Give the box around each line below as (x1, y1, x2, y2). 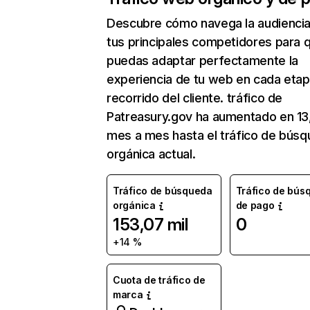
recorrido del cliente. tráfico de (107, 91, 283, 105)
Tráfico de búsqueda (113, 185, 212, 197)
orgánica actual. (107, 147, 196, 161)
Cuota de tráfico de (113, 274, 206, 286)
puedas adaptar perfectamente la (107, 53, 298, 68)
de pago (235, 199, 275, 211)
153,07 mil (113, 215, 188, 235)
